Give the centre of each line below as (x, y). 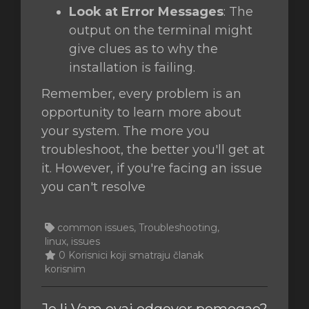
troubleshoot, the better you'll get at (153, 150)
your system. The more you (126, 131)
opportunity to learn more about (141, 112)
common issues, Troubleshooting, (137, 228)
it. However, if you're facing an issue (152, 168)
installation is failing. (132, 68)
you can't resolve (93, 187)
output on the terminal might (161, 30)
